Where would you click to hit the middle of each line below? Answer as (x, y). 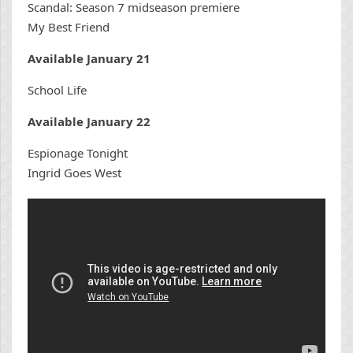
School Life (57, 89)
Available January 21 (89, 58)
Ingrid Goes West (74, 172)
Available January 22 (89, 121)
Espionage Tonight (78, 152)
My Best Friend (69, 26)
